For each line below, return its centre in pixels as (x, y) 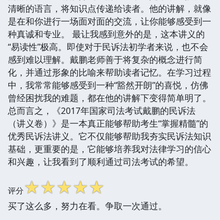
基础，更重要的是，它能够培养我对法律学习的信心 (110, 149)
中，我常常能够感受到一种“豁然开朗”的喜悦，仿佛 (108, 85)
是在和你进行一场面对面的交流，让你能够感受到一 (110, 21)
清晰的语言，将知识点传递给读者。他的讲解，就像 (110, 8)
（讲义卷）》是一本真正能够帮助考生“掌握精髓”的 (108, 123)
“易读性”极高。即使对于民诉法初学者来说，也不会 (108, 46)
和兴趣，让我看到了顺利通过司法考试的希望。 (101, 161)
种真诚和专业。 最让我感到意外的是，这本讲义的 (106, 34)
